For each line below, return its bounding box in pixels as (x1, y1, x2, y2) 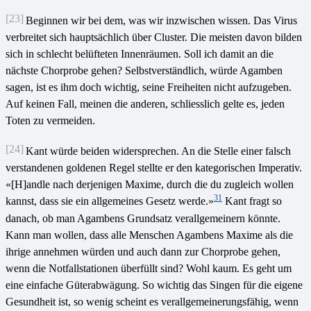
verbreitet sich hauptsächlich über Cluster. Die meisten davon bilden (6, 31, 302, 44)
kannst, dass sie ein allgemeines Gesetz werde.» (6, 195, 214, 208)
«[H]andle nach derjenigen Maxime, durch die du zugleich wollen (6, 178, 294, 191)
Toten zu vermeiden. (6, 115, 95, 127)
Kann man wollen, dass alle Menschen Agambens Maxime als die (6, 229, 293, 242)
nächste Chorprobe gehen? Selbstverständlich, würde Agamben (6, 65, 283, 77)
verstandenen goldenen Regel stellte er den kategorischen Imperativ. (6, 162, 302, 174)
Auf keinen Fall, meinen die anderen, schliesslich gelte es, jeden (6, 98, 285, 110)
